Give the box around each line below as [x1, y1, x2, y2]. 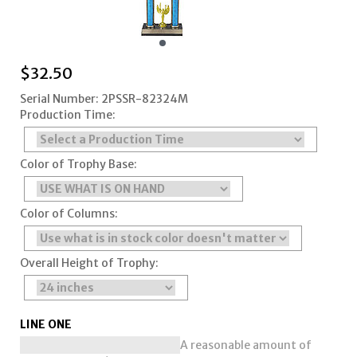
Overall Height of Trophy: [19, 256, 159, 271]
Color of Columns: [19, 206, 118, 222]
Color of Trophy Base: [19, 157, 137, 172]
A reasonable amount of [179, 338, 312, 353]
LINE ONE [19, 317, 72, 332]
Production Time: [19, 108, 116, 123]
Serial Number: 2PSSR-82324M [19, 92, 188, 107]
